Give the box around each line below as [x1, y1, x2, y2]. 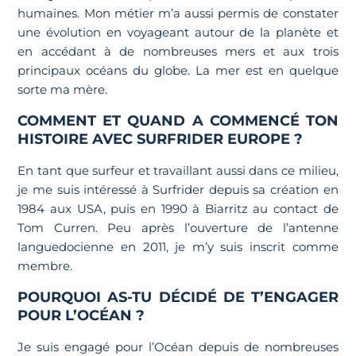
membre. [17, 258, 73, 273]
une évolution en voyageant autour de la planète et [17, 25, 339, 40]
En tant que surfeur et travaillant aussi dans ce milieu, [17, 163, 339, 178]
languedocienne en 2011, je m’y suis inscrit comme [17, 239, 339, 254]
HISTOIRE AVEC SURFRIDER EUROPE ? [17, 130, 304, 148]
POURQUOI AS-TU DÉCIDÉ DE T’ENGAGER [17, 288, 339, 306]
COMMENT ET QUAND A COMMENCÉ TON [17, 112, 339, 130]
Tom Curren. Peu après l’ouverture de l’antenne [17, 220, 339, 235]
